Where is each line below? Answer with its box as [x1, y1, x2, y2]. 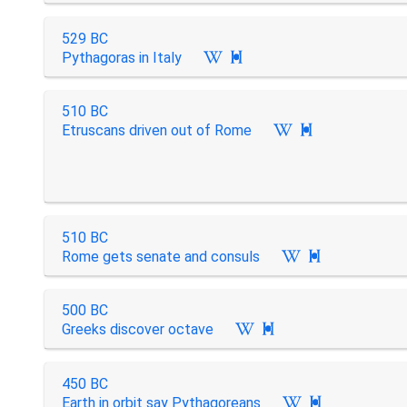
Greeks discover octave [61, 321, 213, 338]
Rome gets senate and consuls [61, 247, 260, 265]
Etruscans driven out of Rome [61, 122, 252, 139]
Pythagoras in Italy [61, 48, 182, 66]
